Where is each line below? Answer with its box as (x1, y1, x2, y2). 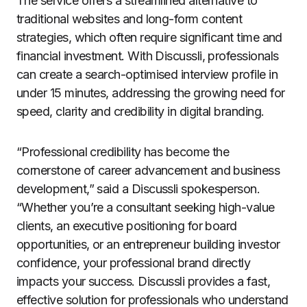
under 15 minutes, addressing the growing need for (16, 86, 285, 100)
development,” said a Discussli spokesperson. (16, 182, 260, 196)
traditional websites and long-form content (16, 12, 243, 26)
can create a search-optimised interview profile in (16, 67, 278, 82)
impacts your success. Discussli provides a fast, (16, 274, 271, 288)
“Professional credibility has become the (16, 145, 230, 159)
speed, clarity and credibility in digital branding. (16, 104, 265, 119)
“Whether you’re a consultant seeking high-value (16, 200, 275, 214)
